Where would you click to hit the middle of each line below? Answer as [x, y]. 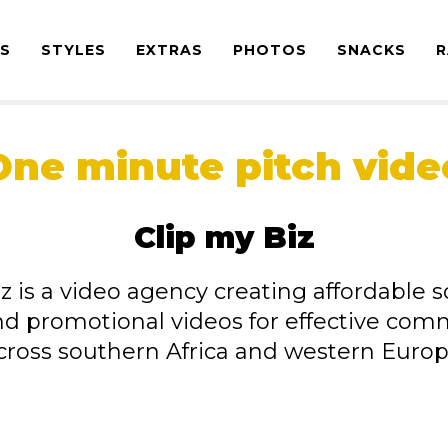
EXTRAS [169, 50]
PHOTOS [270, 50]
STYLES [73, 50]
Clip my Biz [224, 237]
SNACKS [371, 50]
